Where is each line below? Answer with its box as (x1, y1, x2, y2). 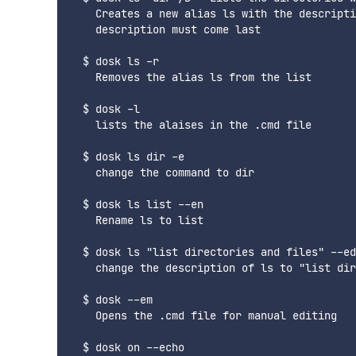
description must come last (70, 22, 261, 37)
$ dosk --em (70, 292, 153, 308)
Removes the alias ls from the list (70, 70, 311, 85)
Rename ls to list (70, 213, 203, 228)
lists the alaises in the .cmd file (70, 118, 311, 133)
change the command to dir (70, 165, 254, 180)
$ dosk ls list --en (70, 197, 203, 212)
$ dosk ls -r (70, 54, 159, 69)
